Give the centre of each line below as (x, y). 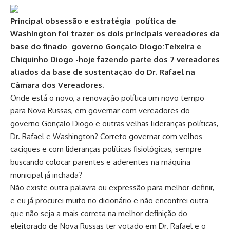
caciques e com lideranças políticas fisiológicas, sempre (106, 149)
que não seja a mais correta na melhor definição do (99, 213)
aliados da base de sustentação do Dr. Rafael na (103, 72)
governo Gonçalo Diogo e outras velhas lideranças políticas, (114, 123)
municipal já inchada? (46, 175)
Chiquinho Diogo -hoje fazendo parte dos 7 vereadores (115, 59)
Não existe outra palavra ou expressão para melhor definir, (112, 188)
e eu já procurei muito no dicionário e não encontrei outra (109, 200)
